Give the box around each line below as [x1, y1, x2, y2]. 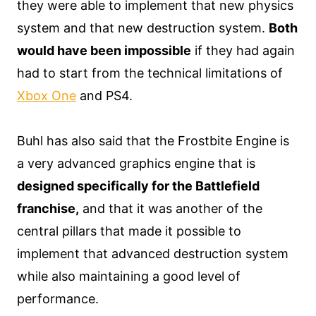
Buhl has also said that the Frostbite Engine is [17, 133, 289, 149]
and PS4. [76, 88, 133, 104]
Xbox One [17, 88, 76, 104]
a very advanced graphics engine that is [17, 156, 255, 171]
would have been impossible [17, 43, 191, 59]
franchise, [17, 201, 79, 217]
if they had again [191, 43, 295, 59]
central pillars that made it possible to [17, 224, 241, 239]
